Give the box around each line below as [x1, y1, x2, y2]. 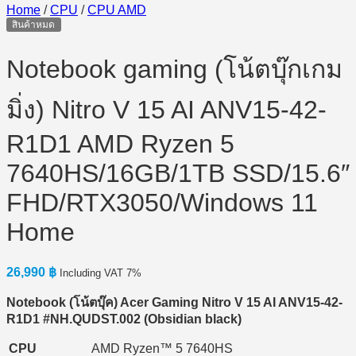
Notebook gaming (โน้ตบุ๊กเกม [6, 55, 342, 84]
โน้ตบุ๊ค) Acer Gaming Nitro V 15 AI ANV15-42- [73, 295, 342, 309]
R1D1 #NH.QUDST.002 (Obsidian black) [6, 311, 242, 326]
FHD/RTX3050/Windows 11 [6, 188, 318, 218]
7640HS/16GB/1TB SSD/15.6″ [6, 159, 350, 188]
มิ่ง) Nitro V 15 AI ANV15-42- [6, 95, 327, 125]
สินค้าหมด [12, 19, 56, 30]
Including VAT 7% [60, 266, 141, 279]
